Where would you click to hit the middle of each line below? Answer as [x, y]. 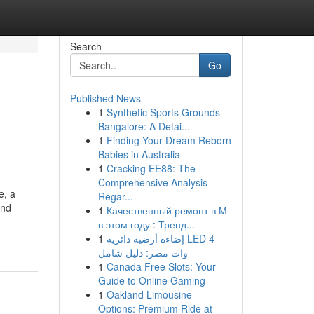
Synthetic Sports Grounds [163, 112]
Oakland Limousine [149, 294]
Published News [105, 98]
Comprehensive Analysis [152, 182]
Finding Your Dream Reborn [169, 140]
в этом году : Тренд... [146, 224]
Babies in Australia [139, 154]
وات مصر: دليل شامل [143, 252]
